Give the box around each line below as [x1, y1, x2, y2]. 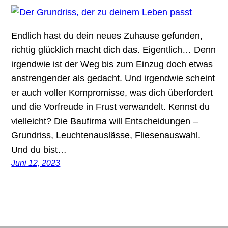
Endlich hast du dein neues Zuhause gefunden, [11, 30, 203, 41]
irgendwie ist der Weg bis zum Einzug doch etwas [11, 59, 213, 69]
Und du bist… [11, 144, 67, 155]
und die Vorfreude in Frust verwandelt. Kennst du [11, 101, 210, 112]
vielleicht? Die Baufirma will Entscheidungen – [11, 116, 198, 126]
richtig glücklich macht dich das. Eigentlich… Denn [11, 44, 216, 55]
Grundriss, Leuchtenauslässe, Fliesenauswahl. [11, 130, 201, 140]
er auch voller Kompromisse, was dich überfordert [11, 87, 213, 98]
